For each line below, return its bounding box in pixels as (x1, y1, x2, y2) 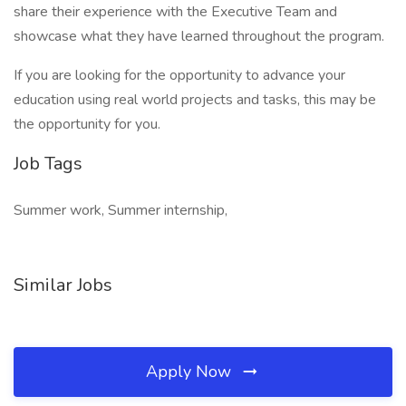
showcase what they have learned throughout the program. (14, 26, 384, 46)
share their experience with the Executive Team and (14, 2, 337, 22)
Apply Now (146, 361, 236, 382)
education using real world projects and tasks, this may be (14, 90, 376, 110)
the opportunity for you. (14, 114, 160, 134)
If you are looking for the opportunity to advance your (14, 65, 345, 85)
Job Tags (14, 151, 82, 176)
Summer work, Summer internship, (14, 200, 227, 220)
